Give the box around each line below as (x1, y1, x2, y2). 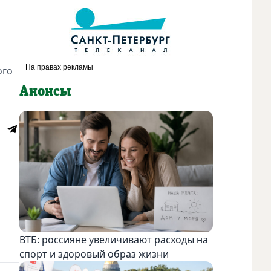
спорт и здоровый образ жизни (19, 247, 169, 261)
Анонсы (19, 83, 71, 99)
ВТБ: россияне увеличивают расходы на (19, 232, 208, 246)
